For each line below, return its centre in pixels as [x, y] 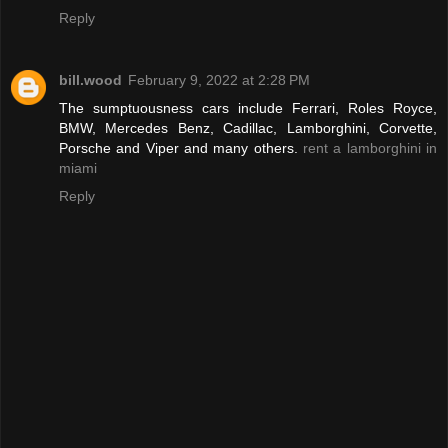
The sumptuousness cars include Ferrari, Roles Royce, [248, 108]
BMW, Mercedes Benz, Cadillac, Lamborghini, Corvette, [248, 128]
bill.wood [90, 80]
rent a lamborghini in [370, 148]
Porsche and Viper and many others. [181, 148]
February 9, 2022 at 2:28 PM [219, 80]
